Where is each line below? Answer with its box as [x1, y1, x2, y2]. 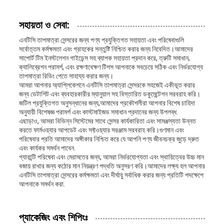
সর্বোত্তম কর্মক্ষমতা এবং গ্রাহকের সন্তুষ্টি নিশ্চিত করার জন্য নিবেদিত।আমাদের [18, 44, 193, 53]
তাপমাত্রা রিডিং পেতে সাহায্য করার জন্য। [18, 71, 113, 80]
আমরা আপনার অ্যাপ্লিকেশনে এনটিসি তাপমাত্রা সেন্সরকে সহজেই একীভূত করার [18, 80, 195, 89]
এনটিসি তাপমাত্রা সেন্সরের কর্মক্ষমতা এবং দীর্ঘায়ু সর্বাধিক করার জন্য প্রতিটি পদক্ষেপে [18, 170, 203, 179]
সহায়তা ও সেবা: [18, 18, 69, 31]
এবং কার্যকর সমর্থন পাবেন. [18, 143, 75, 152]
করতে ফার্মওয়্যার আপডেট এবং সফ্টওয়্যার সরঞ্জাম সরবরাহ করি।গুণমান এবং [18, 125, 184, 134]
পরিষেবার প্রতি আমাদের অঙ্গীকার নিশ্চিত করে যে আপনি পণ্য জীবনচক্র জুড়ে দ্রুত [18, 134, 199, 143]
